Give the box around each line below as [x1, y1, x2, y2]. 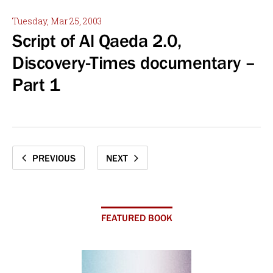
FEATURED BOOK [101, 212, 172, 223]
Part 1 [12, 74, 60, 95]
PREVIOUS [32, 152, 76, 163]
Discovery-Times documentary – [12, 52, 256, 73]
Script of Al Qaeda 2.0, [12, 30, 182, 51]
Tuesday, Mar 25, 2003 [12, 15, 102, 27]
